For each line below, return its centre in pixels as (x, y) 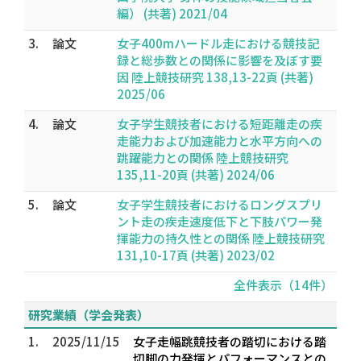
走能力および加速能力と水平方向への (220, 141)
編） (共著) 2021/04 (172, 13)
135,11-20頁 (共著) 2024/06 (196, 174)
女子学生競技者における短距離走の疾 (220, 124)
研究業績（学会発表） (89, 315)
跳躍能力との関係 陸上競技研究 (203, 158)
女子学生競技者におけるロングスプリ (220, 204)
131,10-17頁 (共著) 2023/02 (196, 255)
